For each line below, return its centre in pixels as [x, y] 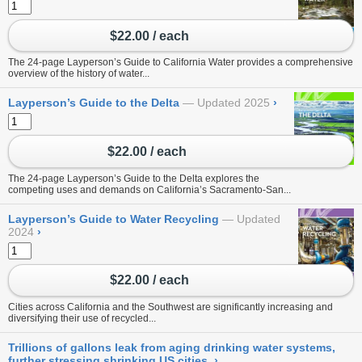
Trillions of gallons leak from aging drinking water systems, [172, 347]
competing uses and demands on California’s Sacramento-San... [149, 189]
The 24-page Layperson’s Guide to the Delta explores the [134, 178]
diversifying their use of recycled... [82, 318]
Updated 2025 [234, 103]
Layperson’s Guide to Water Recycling [114, 219]
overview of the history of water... [79, 74]
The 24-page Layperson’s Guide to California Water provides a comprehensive [181, 63]
